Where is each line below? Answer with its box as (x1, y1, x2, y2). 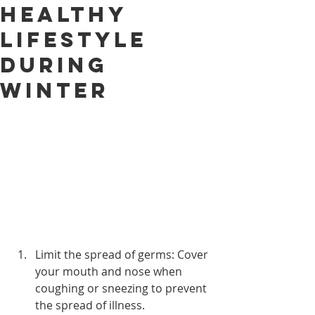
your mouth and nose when (35, 264, 185, 280)
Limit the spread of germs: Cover (35, 247, 211, 263)
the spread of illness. (35, 297, 145, 314)
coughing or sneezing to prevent (35, 281, 210, 297)
